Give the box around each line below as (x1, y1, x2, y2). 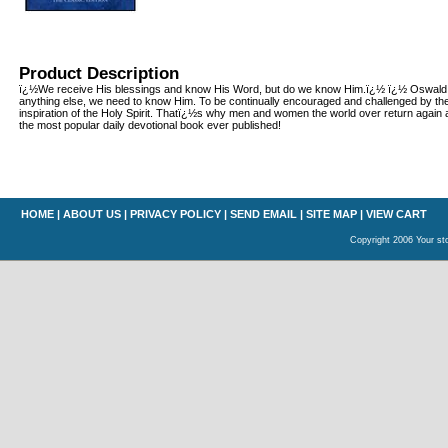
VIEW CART (366, 208, 427, 220)
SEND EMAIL (230, 208, 297, 220)
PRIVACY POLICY (130, 208, 221, 220)
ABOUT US (63, 208, 121, 220)
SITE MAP (306, 208, 357, 220)
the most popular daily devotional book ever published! (19, 119, 281, 131)
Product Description (19, 64, 179, 82)
